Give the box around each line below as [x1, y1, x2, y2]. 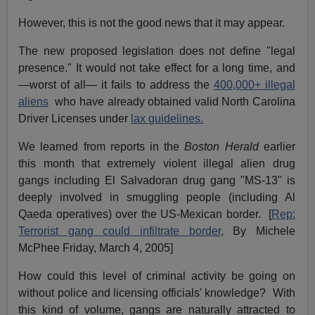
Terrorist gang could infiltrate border [18, 225, 221, 238]
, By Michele [220, 225, 295, 238]
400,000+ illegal [213, 79, 295, 91]
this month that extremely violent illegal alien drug [18, 157, 295, 170]
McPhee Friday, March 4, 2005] [18, 242, 174, 255]
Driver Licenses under [18, 112, 131, 125]
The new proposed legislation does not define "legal [18, 45, 295, 58]
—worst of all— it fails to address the [18, 79, 214, 91]
